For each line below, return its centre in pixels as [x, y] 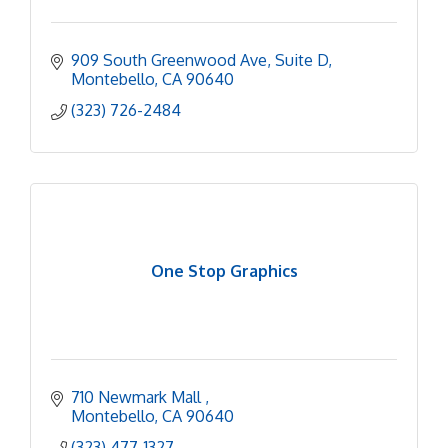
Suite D [301, 59]
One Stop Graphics [224, 271]
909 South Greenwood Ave [169, 59]
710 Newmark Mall [138, 396]
